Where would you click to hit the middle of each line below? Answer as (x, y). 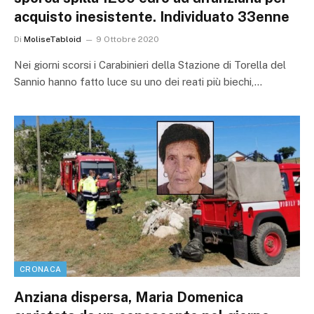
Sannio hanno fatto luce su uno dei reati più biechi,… (138, 82)
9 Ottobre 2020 (128, 40)
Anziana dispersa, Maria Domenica (129, 297)
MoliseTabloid (53, 40)
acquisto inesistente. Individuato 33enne (152, 17)
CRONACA (41, 269)
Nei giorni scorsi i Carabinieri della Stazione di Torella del (150, 65)
